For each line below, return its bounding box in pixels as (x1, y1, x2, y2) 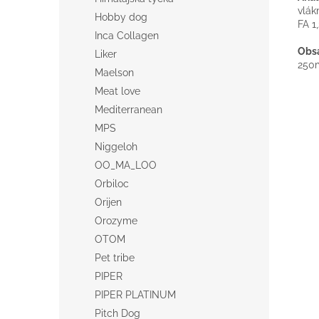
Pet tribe (95, 252, 135, 263)
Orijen (95, 197, 122, 208)
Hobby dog (95, 11, 147, 23)
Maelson (95, 67, 134, 78)
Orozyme (95, 215, 137, 226)
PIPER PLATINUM (95, 289, 176, 300)
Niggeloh (95, 141, 137, 152)
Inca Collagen (95, 30, 159, 41)
